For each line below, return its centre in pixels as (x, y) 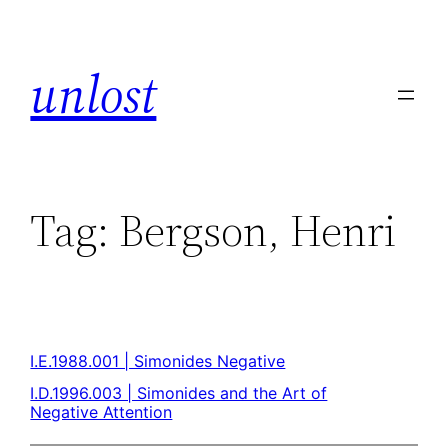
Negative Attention (101, 411)
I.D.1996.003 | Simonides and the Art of (179, 392)
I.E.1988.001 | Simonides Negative (158, 360)
